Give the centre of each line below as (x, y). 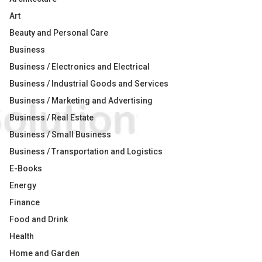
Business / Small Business (60, 135)
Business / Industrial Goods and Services (89, 84)
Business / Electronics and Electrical (80, 67)
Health (22, 236)
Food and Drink (39, 219)
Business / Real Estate (51, 118)
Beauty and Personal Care (59, 33)
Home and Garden (44, 253)
